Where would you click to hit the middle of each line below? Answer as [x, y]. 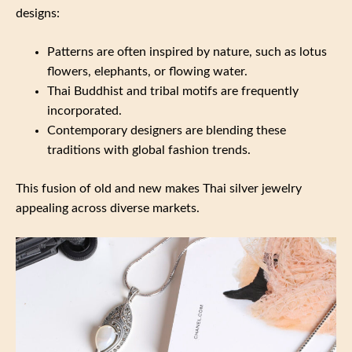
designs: [38, 14]
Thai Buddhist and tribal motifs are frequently [173, 92]
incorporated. [84, 111]
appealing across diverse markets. [108, 209]
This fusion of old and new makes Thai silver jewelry [159, 189]
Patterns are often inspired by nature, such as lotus [187, 52]
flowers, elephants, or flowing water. [147, 72]
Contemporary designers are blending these [167, 131]
